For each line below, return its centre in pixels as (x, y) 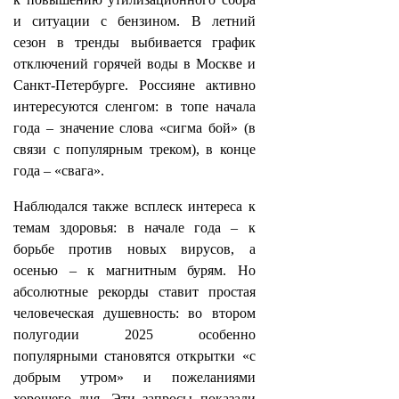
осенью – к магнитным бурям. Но (134, 270)
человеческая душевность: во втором (134, 313)
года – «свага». (59, 171)
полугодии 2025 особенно (134, 334)
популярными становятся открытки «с (134, 356)
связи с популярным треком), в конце (134, 149)
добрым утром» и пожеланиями (134, 377)
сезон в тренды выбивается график (134, 42)
